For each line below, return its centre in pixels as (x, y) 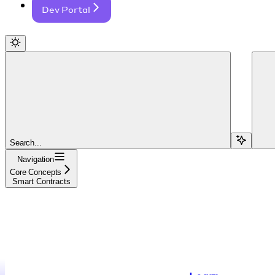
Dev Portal (66, 9)
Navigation (36, 159)
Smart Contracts (41, 181)
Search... (26, 142)
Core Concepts (36, 172)
